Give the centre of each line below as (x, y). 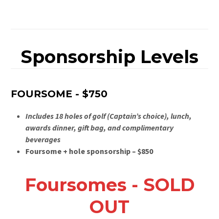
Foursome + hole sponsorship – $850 (89, 151)
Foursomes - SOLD (109, 185)
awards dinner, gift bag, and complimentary (100, 128)
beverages (43, 140)
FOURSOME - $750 (59, 94)
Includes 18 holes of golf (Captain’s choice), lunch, (109, 116)
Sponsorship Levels (109, 57)
